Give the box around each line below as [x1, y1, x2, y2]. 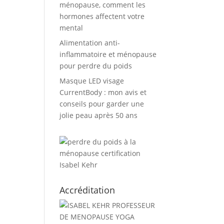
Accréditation [59, 184, 115, 196]
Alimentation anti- [59, 38, 120, 47]
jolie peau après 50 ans [59, 110, 138, 120]
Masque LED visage [59, 76, 124, 85]
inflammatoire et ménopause [59, 49, 157, 59]
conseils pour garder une [59, 99, 144, 108]
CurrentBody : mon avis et [59, 87, 147, 97]
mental [59, 23, 83, 32]
